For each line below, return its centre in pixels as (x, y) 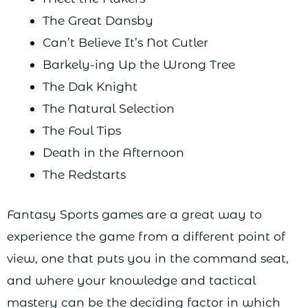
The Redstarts (84, 175)
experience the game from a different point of (146, 236)
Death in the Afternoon (113, 153)
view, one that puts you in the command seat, (148, 258)
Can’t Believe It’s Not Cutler (125, 43)
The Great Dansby (98, 21)
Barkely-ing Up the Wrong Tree (139, 65)
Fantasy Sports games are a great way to (134, 214)
